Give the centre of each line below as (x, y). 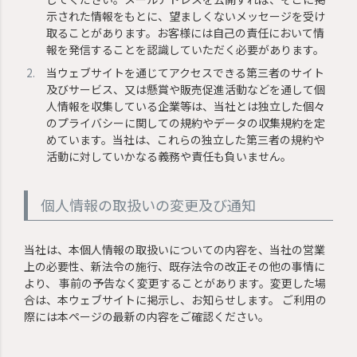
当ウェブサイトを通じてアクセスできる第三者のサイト (186, 72)
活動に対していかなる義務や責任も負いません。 (169, 156)
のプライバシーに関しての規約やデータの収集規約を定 (186, 122)
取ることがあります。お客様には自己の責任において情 (186, 32)
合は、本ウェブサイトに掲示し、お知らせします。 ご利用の (176, 299)
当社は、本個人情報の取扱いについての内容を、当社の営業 (175, 249)
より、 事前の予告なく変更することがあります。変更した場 (175, 282)
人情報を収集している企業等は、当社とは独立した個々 (186, 106)
